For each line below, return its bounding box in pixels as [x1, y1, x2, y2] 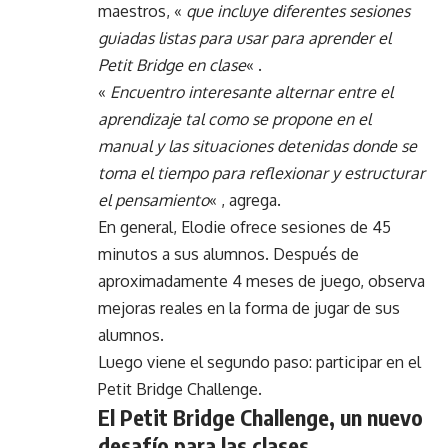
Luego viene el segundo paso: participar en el [98, 352, 421, 373]
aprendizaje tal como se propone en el [98, 109, 371, 130]
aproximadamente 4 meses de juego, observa [98, 271, 425, 292]
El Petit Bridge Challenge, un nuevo [98, 403, 423, 432]
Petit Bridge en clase [98, 55, 246, 76]
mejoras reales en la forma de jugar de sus [98, 298, 400, 319]
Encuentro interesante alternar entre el [110, 82, 393, 103]
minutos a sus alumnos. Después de [98, 244, 359, 265]
